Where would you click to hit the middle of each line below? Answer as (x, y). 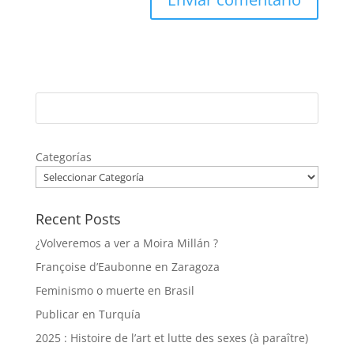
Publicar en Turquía (88, 314)
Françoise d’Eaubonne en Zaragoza (127, 267)
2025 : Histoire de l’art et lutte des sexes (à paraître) (171, 338)
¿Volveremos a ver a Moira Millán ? (126, 243)
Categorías (63, 157)
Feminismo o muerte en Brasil (115, 291)
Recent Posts (78, 219)
